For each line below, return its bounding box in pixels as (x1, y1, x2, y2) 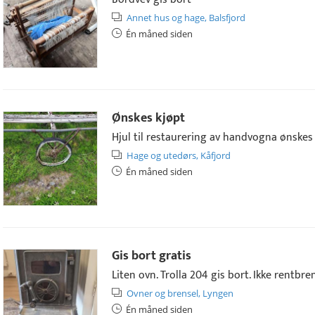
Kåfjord (200, 149, 231, 162)
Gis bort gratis (112, 245, 191, 266)
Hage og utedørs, (127, 149, 198, 162)
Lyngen (202, 287, 233, 300)
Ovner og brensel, (127, 287, 200, 300)
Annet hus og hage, (127, 11, 207, 24)
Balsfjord (209, 11, 245, 24)
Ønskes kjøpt (112, 108, 185, 129)
